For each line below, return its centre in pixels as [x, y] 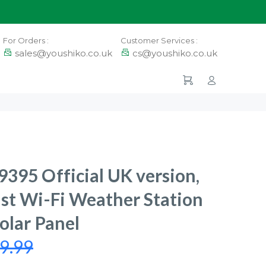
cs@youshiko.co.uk [175, 53]
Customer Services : [159, 40]
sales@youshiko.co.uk [64, 53]
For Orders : [26, 40]
